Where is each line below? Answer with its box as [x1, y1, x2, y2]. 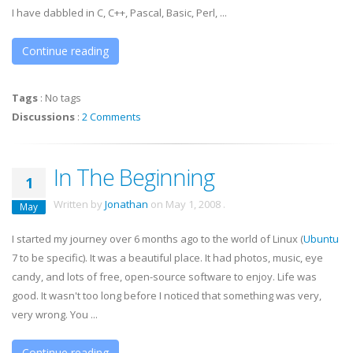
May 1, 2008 [165, 197, 221, 211]
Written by [54, 197, 105, 211]
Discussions [12, 110, 75, 124]
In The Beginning [54, 162, 214, 192]
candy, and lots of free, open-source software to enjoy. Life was [12, 269, 317, 284]
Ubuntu [303, 232, 339, 246]
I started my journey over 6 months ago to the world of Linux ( [12, 232, 303, 246]
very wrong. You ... [12, 307, 98, 321]
